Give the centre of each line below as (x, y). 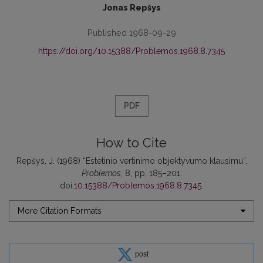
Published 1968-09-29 (131, 32)
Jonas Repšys (131, 7)
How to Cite (131, 143)
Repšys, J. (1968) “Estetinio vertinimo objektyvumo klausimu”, (131, 161)
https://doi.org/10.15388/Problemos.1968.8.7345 (131, 51)
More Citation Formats (60, 210)
